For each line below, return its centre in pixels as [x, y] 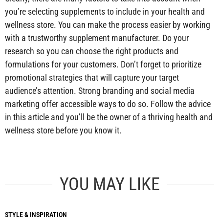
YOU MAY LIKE [109, 184]
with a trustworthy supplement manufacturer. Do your [97, 38]
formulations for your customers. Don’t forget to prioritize [103, 64]
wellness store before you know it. [63, 130]
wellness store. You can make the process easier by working [108, 24]
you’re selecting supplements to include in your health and [105, 11]
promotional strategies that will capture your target [92, 77]
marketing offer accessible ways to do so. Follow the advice [108, 104]
